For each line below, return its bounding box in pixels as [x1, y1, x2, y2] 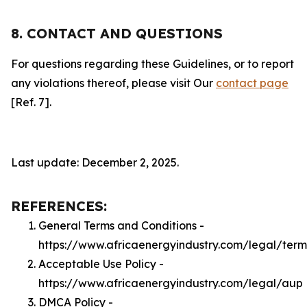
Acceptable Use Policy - [38, 257, 164, 271]
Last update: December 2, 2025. [11, 156, 179, 169]
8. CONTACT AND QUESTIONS [11, 25, 223, 42]
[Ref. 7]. [11, 95, 51, 109]
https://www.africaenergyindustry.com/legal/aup [38, 276, 303, 290]
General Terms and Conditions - [38, 219, 204, 232]
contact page [216, 76, 288, 90]
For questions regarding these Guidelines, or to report [11, 57, 294, 71]
